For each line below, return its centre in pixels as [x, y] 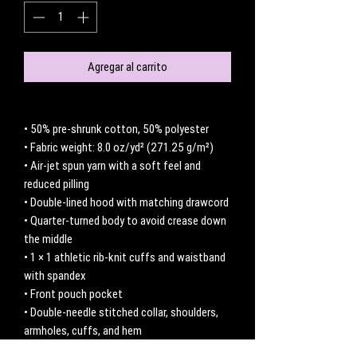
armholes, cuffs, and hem [83, 330]
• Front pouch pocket [73, 293]
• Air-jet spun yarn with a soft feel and [112, 165]
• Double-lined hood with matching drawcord [126, 202]
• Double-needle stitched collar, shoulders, [121, 312]
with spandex [55, 275]
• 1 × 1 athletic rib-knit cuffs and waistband [125, 257]
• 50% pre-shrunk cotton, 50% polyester [116, 128]
